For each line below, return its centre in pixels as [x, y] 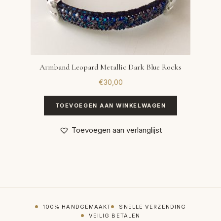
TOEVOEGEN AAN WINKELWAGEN [110, 105]
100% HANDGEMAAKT [77, 207]
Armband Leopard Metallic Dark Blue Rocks [110, 67]
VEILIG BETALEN [114, 216]
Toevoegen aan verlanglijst [117, 130]
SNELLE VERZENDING [153, 207]
